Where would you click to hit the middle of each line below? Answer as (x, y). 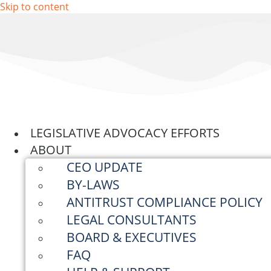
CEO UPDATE (105, 167)
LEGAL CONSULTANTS (132, 220)
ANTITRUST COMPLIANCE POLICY (165, 202)
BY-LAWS (93, 184)
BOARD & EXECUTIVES (132, 237)
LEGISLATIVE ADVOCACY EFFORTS (125, 133)
